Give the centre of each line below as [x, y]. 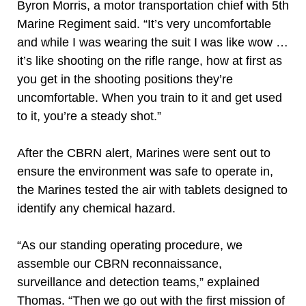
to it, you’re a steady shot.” [89, 116]
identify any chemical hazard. [96, 208]
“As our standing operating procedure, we [130, 245]
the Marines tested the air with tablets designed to [152, 190]
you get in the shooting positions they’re [125, 79]
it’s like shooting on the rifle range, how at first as [150, 61]
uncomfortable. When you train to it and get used [150, 98]
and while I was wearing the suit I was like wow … [153, 42]
